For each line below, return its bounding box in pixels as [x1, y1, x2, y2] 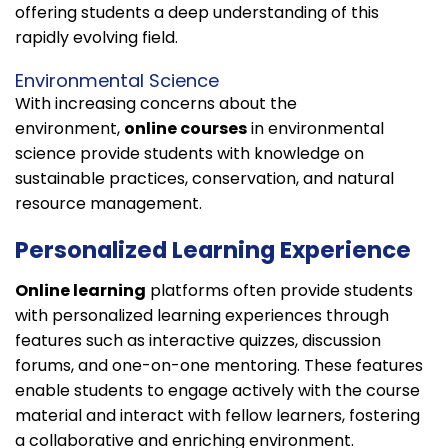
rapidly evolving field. [15, 25, 178, 49]
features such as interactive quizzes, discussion [15, 328, 381, 352]
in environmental [247, 116, 384, 140]
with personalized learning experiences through [15, 303, 389, 327]
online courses [124, 116, 247, 140]
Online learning [15, 278, 146, 302]
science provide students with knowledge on [15, 141, 364, 165]
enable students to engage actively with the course [15, 378, 420, 402]
